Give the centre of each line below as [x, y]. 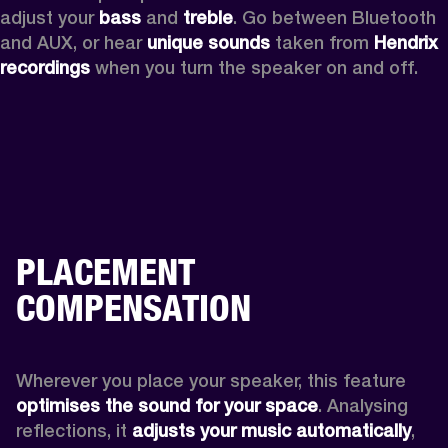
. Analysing [363, 405]
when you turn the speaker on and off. [254, 67]
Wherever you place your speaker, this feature [211, 380]
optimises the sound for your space [167, 405]
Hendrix [406, 42]
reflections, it [74, 430]
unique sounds [211, 42]
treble [208, 17]
